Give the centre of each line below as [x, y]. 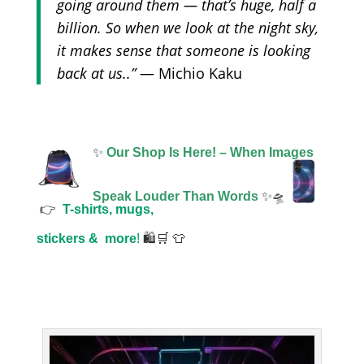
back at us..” [98, 73]
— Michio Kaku [191, 73]
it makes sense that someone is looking [183, 50]
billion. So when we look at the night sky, [187, 28]
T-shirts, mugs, [108, 210]
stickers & [70, 239]
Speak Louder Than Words [175, 197]
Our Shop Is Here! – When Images [210, 152]
